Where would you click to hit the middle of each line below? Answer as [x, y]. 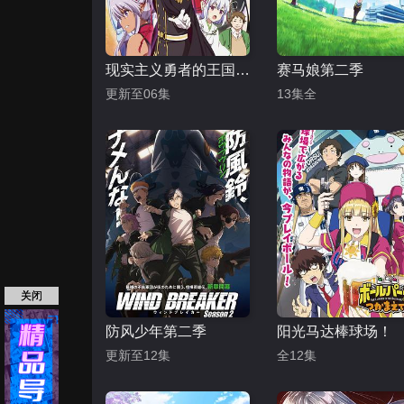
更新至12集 [138, 355]
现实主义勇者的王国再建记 [243, 70]
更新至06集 [138, 94]
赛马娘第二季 [320, 70]
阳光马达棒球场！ [335, 331]
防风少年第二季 [156, 331]
